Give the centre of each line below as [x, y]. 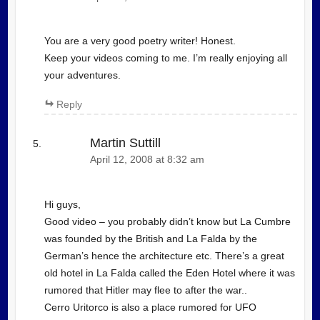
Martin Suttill [125, 143]
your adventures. [82, 75]
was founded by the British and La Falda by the [150, 238]
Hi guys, [62, 204]
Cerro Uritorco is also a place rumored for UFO [150, 307]
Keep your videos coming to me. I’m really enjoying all [165, 58]
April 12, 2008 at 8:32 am [147, 160]
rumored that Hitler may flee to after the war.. [145, 290]
